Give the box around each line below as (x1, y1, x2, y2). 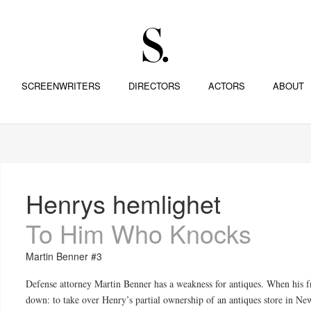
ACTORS (208, 79, 245, 92)
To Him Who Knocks (26, 215, 252, 251)
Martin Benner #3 (26, 249, 103, 264)
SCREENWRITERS (21, 79, 101, 92)
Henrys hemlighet (26, 185, 221, 221)
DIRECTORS (128, 79, 180, 92)
